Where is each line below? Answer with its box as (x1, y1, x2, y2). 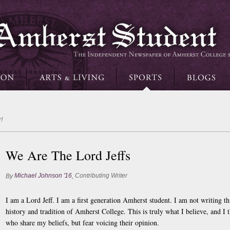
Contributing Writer (75, 172, 127, 179)
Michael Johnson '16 (14, 172, 72, 179)
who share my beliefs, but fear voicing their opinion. (6, 218, 159, 227)
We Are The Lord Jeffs (6, 146, 130, 164)
